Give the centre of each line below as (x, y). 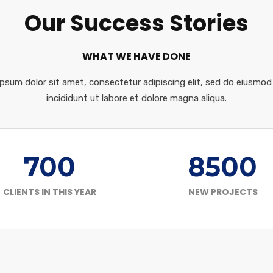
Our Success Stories (136, 23)
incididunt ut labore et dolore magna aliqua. (136, 98)
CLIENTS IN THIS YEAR (49, 192)
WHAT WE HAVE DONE (136, 56)
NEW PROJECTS (223, 192)
